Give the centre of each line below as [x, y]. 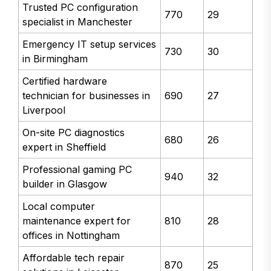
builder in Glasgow [65, 184]
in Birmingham [55, 58]
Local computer [59, 206]
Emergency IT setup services [90, 44]
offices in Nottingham [71, 235]
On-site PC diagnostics [74, 132]
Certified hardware [65, 81]
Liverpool [44, 110]
